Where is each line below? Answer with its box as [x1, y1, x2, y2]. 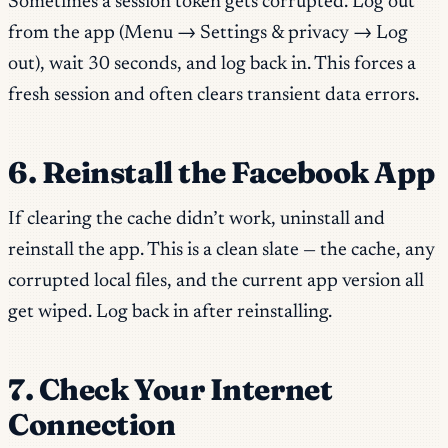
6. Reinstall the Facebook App [8, 154, 435, 192]
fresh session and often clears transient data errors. [8, 86, 419, 106]
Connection [8, 406, 176, 444]
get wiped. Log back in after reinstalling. [8, 303, 332, 323]
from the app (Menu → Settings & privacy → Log [8, 24, 408, 44]
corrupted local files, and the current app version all [8, 272, 424, 292]
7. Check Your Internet [8, 371, 333, 409]
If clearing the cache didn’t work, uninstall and [8, 210, 385, 230]
